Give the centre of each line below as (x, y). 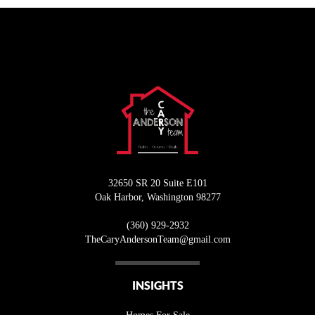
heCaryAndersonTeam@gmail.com (161, 240)
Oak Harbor (118, 198)
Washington (170, 198)
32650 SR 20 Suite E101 (157, 184)
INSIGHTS (157, 286)
